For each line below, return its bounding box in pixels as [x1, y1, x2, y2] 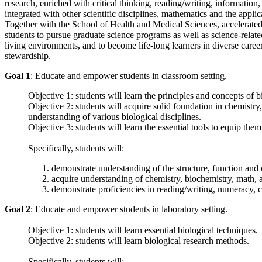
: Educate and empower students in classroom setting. [30, 70, 227, 81]
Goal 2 [5, 204, 30, 214]
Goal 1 [5, 70, 30, 81]
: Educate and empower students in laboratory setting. [30, 204, 227, 214]
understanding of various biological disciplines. [28, 111, 201, 122]
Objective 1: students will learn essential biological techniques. [28, 225, 258, 235]
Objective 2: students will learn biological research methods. [28, 235, 249, 246]
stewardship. [5, 50, 51, 61]
